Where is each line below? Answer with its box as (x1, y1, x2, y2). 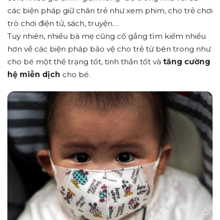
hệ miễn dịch (7, 70, 62, 80)
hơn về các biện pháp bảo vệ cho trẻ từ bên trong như (7, 44, 211, 54)
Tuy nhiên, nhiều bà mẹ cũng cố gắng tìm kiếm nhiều (7, 31, 206, 41)
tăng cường (163, 57, 210, 67)
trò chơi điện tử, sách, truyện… (7, 19, 118, 28)
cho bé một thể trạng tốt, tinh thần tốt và (7, 57, 163, 67)
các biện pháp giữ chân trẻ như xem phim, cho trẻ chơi (7, 6, 213, 16)
